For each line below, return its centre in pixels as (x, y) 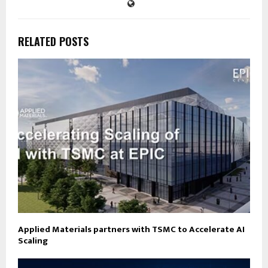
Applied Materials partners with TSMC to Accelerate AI (131, 229)
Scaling (33, 240)
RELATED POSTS (53, 42)
